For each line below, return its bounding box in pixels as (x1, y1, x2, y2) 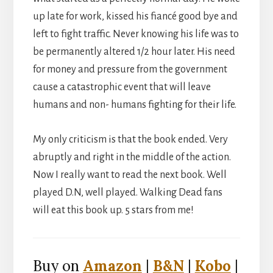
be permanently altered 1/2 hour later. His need (32, 46, 235, 57)
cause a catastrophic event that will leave (32, 81, 211, 93)
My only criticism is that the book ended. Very (32, 133, 228, 145)
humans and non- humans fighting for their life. (32, 99, 236, 110)
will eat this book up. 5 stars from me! (32, 204, 194, 216)
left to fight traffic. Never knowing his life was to (32, 28, 239, 40)
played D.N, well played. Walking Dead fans (32, 186, 222, 198)
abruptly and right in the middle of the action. (32, 151, 231, 163)
